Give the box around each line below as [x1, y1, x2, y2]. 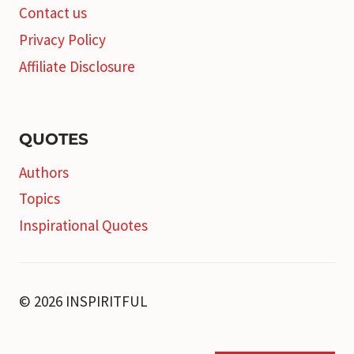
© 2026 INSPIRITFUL [19, 292, 148, 311]
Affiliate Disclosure [19, 56, 135, 76]
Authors [19, 162, 69, 182]
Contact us [19, 3, 87, 23]
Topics [19, 189, 60, 209]
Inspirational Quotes [19, 216, 148, 235]
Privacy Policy [19, 30, 106, 50]
